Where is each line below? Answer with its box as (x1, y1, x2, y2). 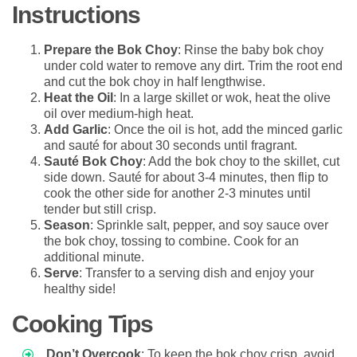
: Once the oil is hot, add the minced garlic (108, 122, 343, 136)
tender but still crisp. (44, 202, 156, 216)
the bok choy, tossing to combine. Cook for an (44, 233, 299, 248)
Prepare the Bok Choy (44, 42, 178, 57)
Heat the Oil (44, 90, 113, 104)
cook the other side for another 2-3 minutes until (44, 186, 311, 200)
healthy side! (44, 281, 116, 296)
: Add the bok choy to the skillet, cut (143, 154, 339, 168)
